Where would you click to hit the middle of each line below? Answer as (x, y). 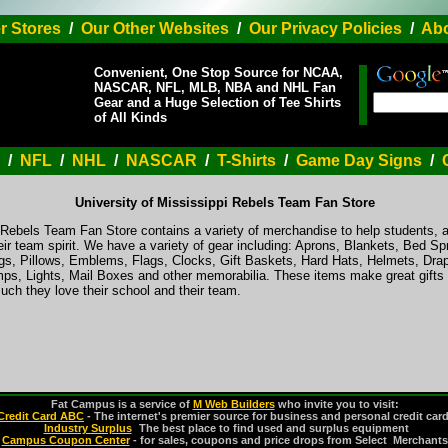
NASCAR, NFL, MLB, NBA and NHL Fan (215, 87)
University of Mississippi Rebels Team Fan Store (224, 202)
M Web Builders (233, 404)
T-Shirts (248, 160)
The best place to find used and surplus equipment (273, 428)
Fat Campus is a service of (121, 404)
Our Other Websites (154, 28)
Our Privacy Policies (325, 28)
